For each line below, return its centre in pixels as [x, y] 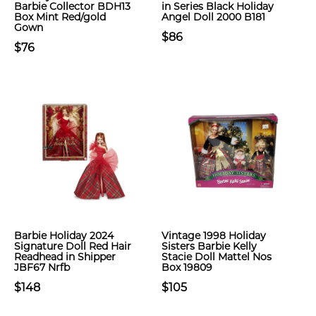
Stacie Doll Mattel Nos [217, 257]
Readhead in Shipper [65, 257]
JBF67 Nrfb [42, 267]
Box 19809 [187, 267]
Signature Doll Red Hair [73, 246]
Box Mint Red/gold [60, 17]
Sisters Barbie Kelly [209, 246]
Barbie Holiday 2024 [64, 236]
